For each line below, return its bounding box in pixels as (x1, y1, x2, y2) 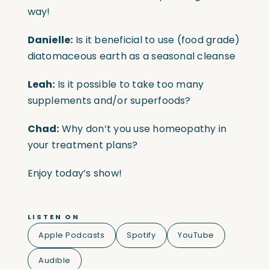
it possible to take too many (65, 77, 204, 92)
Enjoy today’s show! (27, 166, 122, 181)
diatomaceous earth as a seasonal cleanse (27, 49, 236, 64)
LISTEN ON (27, 212, 80, 222)
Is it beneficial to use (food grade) (73, 33, 240, 47)
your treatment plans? (27, 138, 138, 153)
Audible (38, 255, 71, 265)
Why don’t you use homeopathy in (59, 122, 227, 136)
